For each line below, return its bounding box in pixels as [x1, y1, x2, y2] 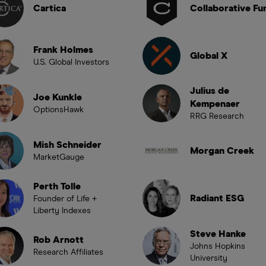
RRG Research [190, 112, 244, 121]
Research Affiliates [33, 248, 103, 257]
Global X [190, 51, 227, 61]
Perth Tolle [33, 182, 81, 192]
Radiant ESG [190, 194, 244, 204]
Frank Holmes [33, 45, 93, 55]
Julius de [190, 86, 229, 96]
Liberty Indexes [33, 207, 91, 216]
